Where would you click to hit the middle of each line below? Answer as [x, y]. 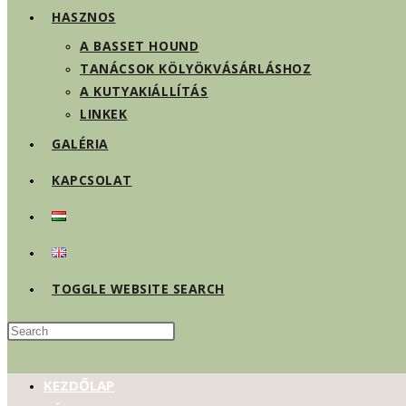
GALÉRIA [80, 144]
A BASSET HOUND [140, 46]
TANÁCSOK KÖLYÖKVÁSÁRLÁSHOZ [196, 68]
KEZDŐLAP [79, 385]
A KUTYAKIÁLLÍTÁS [144, 91]
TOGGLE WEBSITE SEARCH [138, 289]
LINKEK [104, 114]
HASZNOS [84, 17]
